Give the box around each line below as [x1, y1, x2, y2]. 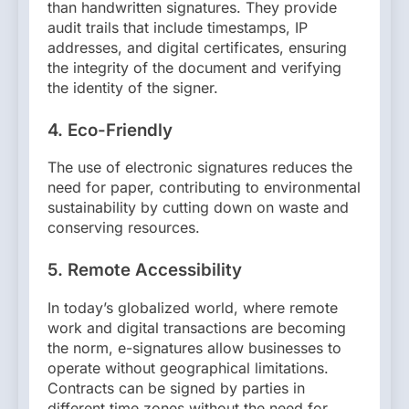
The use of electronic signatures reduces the [47, 158, 352, 177]
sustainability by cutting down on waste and [47, 198, 349, 217]
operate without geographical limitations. [47, 359, 329, 378]
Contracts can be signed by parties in [47, 379, 305, 398]
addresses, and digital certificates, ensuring [47, 37, 347, 57]
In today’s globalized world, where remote [47, 299, 338, 318]
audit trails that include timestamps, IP [47, 17, 308, 37]
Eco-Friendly [68, 119, 173, 141]
